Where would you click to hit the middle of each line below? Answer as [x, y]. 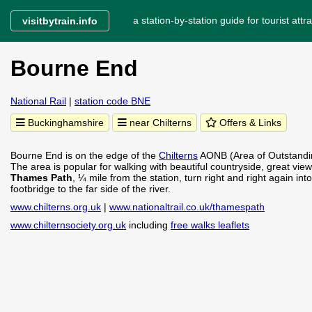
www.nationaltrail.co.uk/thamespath [187, 207]
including [148, 225]
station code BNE [112, 101]
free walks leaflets [210, 225]
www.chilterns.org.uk [56, 207]
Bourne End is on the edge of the [85, 155]
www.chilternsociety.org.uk [68, 225]
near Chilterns [159, 123]
